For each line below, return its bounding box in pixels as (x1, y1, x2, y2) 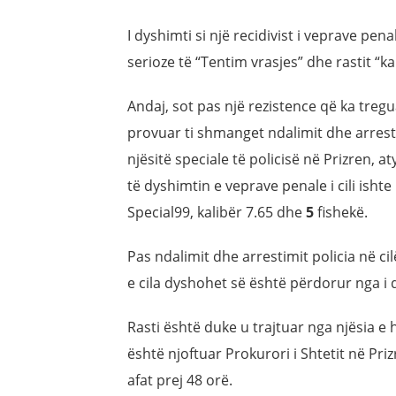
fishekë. (314, 202, 368, 223)
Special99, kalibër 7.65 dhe (127, 202, 306, 223)
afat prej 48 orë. (127, 370, 232, 391)
